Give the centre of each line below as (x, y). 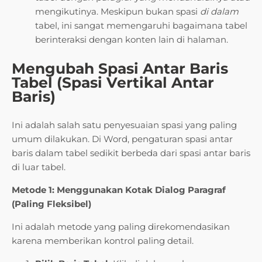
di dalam (219, 12)
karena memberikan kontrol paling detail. (103, 241)
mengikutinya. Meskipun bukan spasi (118, 12)
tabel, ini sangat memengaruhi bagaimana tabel (141, 26)
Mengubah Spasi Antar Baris (120, 69)
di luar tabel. (39, 167)
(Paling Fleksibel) (51, 204)
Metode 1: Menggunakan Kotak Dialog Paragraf (119, 190)
